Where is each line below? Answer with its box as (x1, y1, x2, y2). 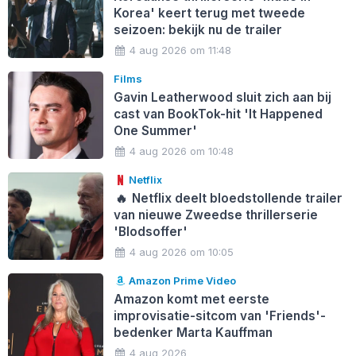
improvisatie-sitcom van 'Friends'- (113, 308, 326, 323)
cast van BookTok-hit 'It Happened (113, 106, 323, 122)
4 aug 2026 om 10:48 (130, 144, 234, 157)
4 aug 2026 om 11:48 (130, 43, 232, 56)
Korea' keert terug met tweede (113, 5, 305, 21)
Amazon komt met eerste (113, 291, 269, 307)
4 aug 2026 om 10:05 (130, 245, 234, 258)
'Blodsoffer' (113, 223, 188, 239)
